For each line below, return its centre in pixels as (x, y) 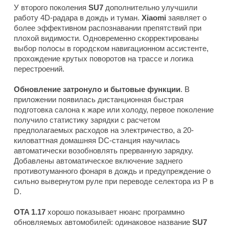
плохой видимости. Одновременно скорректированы (106, 38)
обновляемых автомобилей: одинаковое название (103, 222)
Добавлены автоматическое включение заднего (98, 161)
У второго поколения (51, 7)
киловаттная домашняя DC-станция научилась (97, 140)
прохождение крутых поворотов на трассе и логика (104, 58)
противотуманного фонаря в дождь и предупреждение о (112, 171)
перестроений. (39, 68)
